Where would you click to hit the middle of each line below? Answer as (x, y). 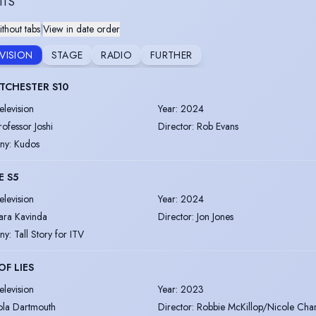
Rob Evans (218, 126)
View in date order (81, 29)
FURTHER (171, 55)
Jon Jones (215, 216)
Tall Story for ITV (49, 234)
